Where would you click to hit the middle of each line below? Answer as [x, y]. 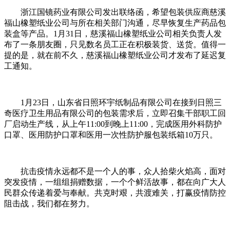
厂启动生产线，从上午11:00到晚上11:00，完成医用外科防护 [113, 124]
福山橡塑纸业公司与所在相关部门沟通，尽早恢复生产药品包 [115, 23]
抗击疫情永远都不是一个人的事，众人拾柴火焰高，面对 [123, 171]
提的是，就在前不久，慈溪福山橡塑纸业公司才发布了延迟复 [115, 55]
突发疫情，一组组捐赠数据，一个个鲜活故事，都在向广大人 [115, 182]
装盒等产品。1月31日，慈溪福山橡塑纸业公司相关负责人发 [113, 34]
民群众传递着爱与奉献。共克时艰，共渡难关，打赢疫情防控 [115, 193]
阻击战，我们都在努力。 [49, 204]
